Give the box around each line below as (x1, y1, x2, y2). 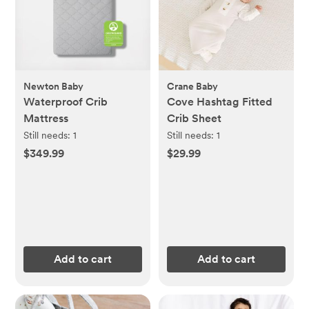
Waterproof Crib (23, 95, 108, 109)
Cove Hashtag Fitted (167, 95, 272, 109)
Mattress (23, 112, 69, 126)
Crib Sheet (167, 112, 221, 126)
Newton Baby (23, 81, 84, 92)
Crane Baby (167, 81, 218, 92)
